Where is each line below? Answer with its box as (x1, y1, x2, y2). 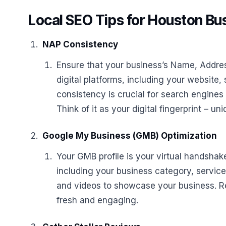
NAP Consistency (42, 39, 118, 49)
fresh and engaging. (56, 195, 138, 205)
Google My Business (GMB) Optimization (42, 131, 217, 141)
